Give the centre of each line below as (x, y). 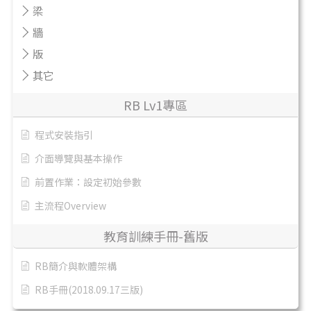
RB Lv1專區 (155, 105)
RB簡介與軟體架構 (76, 266)
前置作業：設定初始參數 (88, 182)
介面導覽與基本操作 (78, 159)
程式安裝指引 (64, 135)
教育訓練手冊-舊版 (155, 236)
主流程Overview (70, 206)
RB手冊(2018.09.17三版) (89, 290)
